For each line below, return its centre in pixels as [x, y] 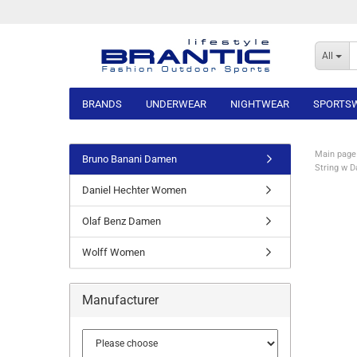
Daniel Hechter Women [134, 190]
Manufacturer [120, 300]
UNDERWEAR [176, 104]
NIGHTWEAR [260, 104]
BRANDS [102, 104]
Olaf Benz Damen [122, 221]
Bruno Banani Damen [129, 159]
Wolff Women [114, 252]
